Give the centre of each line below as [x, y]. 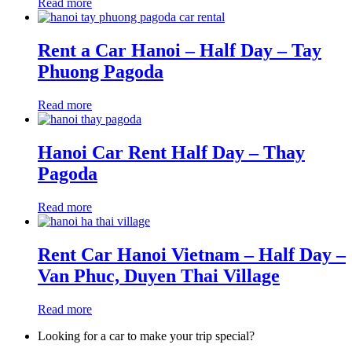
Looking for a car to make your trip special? [146, 335]
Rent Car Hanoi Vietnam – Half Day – [192, 254]
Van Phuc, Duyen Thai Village [159, 275]
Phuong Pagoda [101, 72]
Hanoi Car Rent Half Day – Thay [171, 153]
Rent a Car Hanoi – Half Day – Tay [180, 51]
